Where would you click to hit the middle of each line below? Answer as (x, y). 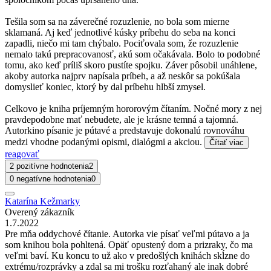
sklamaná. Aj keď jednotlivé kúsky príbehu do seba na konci (120, 32)
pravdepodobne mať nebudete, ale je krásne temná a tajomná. (122, 119)
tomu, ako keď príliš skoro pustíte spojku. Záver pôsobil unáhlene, (131, 65)
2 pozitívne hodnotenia (49, 166)
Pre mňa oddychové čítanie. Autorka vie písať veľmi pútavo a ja (127, 233)
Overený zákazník (40, 212)
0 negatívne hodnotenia (51, 178)
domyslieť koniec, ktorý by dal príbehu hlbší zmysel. (105, 87)
